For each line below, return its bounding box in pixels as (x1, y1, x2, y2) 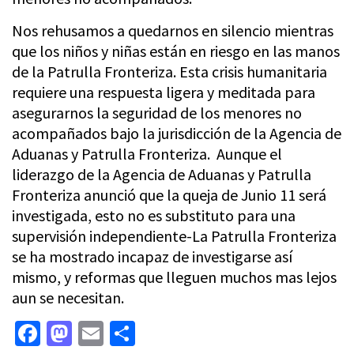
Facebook (40, 318, 141, 349)
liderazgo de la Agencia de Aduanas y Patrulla (12, 164, 311, 184)
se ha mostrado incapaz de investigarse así (12, 247, 292, 266)
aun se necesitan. (12, 288, 124, 307)
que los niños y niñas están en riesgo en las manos (12, 41, 340, 61)
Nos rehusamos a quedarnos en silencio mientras (12, 21, 333, 40)
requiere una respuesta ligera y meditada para (12, 82, 315, 102)
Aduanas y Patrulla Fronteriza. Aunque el (12, 144, 282, 164)
